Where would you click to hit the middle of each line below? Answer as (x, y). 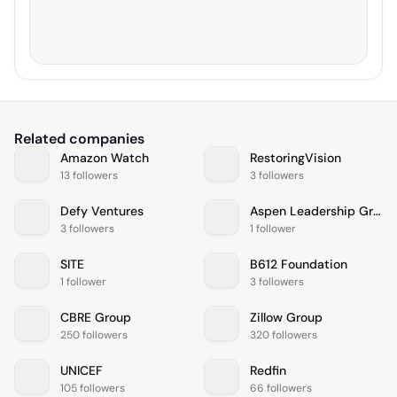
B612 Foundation (299, 264)
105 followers (93, 388)
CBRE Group (96, 317)
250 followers (94, 335)
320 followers (284, 335)
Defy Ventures (102, 210)
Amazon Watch (105, 157)
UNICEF (82, 370)
